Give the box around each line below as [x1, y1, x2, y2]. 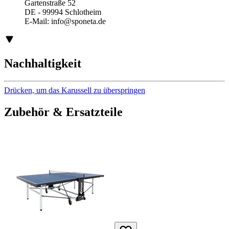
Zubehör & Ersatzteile [4, 105, 123, 119]
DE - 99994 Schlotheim [25, 8, 101, 16]
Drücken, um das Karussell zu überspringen [4, 85, 145, 95]
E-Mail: [25, 17, 51, 26]
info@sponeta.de [51, 17, 106, 26]
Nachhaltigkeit [4, 56, 81, 70]
